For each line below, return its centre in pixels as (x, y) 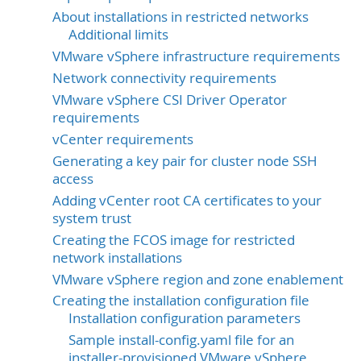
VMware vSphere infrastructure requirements (196, 56)
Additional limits (118, 34)
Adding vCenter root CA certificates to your (187, 200)
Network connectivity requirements (164, 78)
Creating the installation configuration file (181, 301)
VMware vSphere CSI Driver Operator (170, 100)
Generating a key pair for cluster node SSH (185, 161)
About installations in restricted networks (180, 17)
